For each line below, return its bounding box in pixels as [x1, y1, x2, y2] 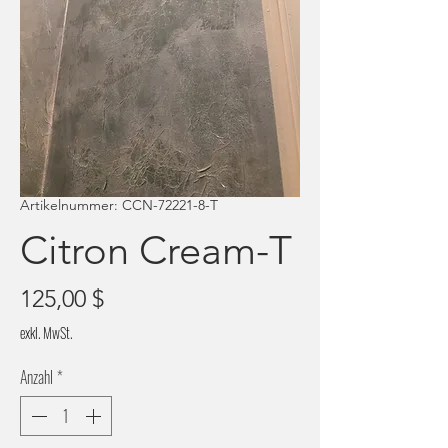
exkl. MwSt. [20, 322, 72, 343]
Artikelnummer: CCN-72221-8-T [20, 196, 218, 214]
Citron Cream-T [20, 226, 292, 274]
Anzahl [20, 365, 53, 389]
